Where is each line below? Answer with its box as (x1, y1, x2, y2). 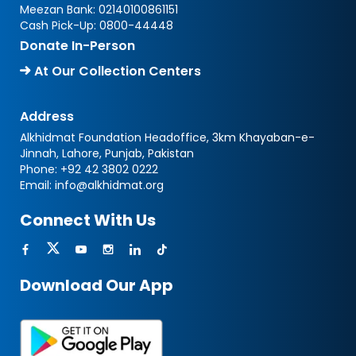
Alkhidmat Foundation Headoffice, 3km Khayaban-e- (20, 130, 315, 146)
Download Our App (20, 274, 173, 297)
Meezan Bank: (20, 2, 99, 18)
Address (20, 107, 74, 126)
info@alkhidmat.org (55, 177, 164, 194)
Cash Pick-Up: (20, 17, 99, 34)
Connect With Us (20, 209, 156, 232)
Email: (20, 177, 55, 194)
